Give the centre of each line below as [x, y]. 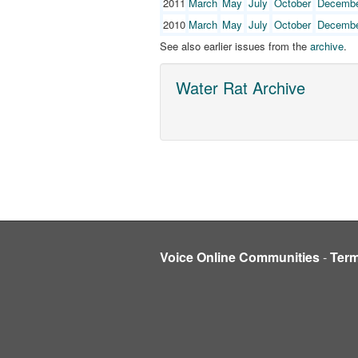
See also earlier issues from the [235, 46]
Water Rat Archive [240, 88]
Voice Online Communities [239, 257]
